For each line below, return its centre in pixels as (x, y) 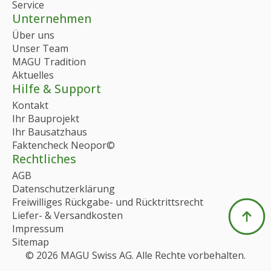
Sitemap (31, 242)
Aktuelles (33, 75)
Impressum (38, 228)
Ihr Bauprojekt (46, 118)
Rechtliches (44, 158)
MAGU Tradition (49, 61)
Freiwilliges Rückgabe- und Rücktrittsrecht (108, 202)
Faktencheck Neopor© (64, 145)
